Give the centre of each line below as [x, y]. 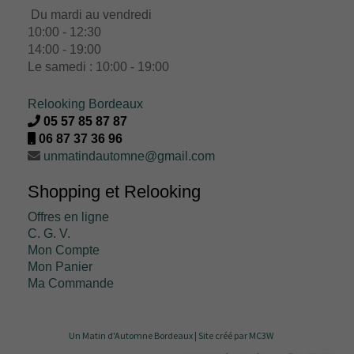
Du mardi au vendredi [90, 14]
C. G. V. [49, 233]
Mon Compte [64, 250]
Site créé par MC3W [236, 335]
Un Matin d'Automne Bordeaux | [134, 335]
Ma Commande [71, 283]
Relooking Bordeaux [85, 104]
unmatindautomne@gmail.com [129, 156]
